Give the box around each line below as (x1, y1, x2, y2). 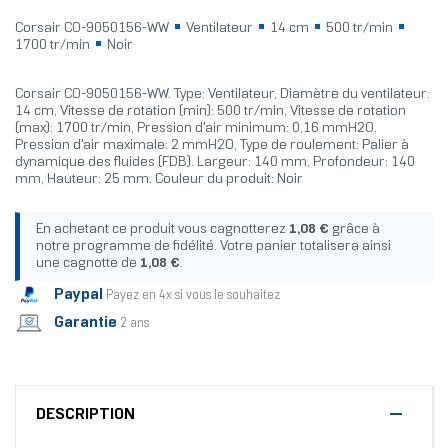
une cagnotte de (36, 257, 140, 271)
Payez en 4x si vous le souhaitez (106, 289, 280, 302)
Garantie (54, 314, 117, 330)
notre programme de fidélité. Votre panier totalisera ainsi (36, 240, 391, 254)
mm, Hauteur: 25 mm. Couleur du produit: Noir (15, 173, 303, 187)
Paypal (54, 286, 103, 302)
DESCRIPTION (36, 407, 135, 423)
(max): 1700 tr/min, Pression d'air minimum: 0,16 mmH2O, (15, 122, 377, 136)
